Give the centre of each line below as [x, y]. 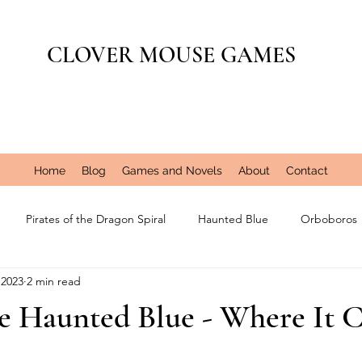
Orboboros [329, 219]
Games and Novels [172, 170]
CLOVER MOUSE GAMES [171, 55]
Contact [307, 170]
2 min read [54, 281]
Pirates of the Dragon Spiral [96, 219]
